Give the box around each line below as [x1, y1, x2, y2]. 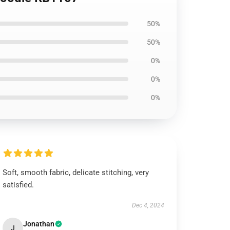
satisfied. [3, 180, 34, 189]
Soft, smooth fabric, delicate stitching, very [3, 168, 149, 177]
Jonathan [23, 220, 55, 228]
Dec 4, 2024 [131, 202, 164, 209]
